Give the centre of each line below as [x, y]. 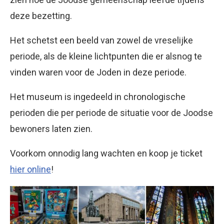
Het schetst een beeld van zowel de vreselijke [101, 40]
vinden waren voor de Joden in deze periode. [98, 72]
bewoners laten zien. [51, 129]
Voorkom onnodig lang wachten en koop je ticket [106, 153]
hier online [30, 169]
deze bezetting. [41, 16]
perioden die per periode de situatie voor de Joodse [111, 113]
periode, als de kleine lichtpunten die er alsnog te [106, 56]
